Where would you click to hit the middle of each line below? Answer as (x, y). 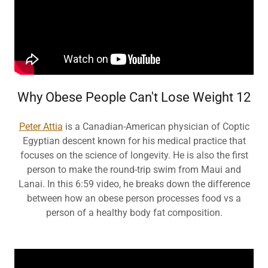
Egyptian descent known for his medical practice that (134, 141)
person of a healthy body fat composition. (134, 213)
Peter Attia (41, 127)
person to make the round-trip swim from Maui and (134, 170)
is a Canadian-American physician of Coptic (156, 127)
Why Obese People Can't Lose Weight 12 (134, 97)
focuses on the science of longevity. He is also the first (134, 155)
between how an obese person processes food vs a (134, 198)
